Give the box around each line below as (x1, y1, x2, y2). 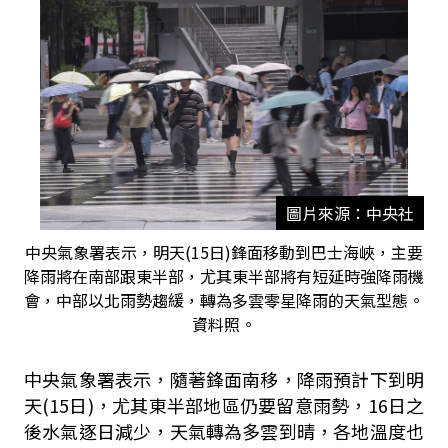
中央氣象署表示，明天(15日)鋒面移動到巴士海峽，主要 (24, 240, 423, 264)
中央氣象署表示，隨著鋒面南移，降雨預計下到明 (23, 366, 425, 392)
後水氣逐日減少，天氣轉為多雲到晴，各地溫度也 (23, 418, 425, 444)
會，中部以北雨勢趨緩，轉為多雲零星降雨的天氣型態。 (23, 288, 424, 312)
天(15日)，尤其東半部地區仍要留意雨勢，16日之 (23, 392, 425, 418)
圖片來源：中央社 (285, 201, 414, 225)
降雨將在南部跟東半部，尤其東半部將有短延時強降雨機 (23, 264, 424, 288)
